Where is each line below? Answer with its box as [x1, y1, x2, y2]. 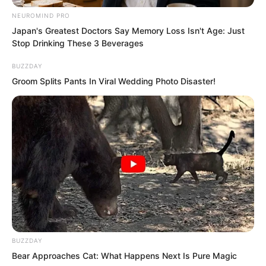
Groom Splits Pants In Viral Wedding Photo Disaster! [12, 76, 216, 87]
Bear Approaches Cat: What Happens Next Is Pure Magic [12, 250, 237, 261]
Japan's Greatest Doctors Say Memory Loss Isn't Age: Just [12, 26, 245, 36]
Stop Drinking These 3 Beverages [12, 38, 144, 49]
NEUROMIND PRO [12, 12, 70, 20]
